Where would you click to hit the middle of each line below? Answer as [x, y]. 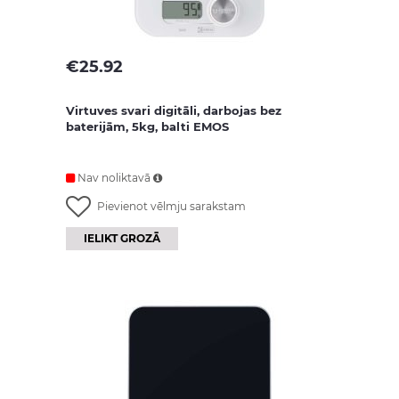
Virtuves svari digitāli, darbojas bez [174, 110]
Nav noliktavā [114, 178]
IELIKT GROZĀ [122, 239]
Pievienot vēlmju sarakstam [171, 206]
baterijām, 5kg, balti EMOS [147, 126]
